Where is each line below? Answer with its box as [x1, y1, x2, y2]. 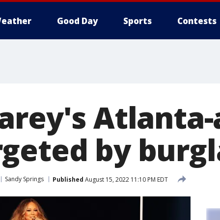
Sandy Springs [5, 175, 44, 183]
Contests [177, 15, 217, 27]
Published [53, 175, 83, 184]
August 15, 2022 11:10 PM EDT [83, 175, 168, 184]
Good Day [57, 15, 98, 27]
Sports [123, 15, 152, 27]
